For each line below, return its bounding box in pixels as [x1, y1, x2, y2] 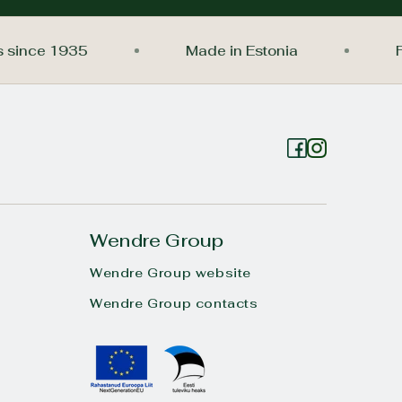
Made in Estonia [211, 41, 324, 59]
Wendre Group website [90, 265, 251, 281]
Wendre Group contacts [90, 295, 258, 311]
